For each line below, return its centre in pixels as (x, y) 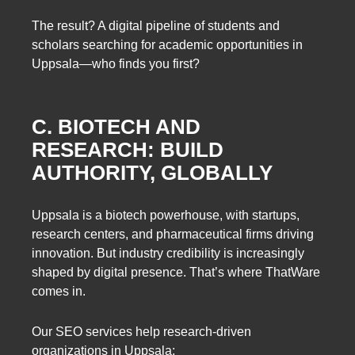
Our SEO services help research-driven (141, 331)
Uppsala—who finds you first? (116, 64)
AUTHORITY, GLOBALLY (152, 172)
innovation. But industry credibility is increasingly (168, 253)
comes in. (59, 291)
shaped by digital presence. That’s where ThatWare (176, 272)
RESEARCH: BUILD (128, 149)
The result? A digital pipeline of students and (156, 26)
